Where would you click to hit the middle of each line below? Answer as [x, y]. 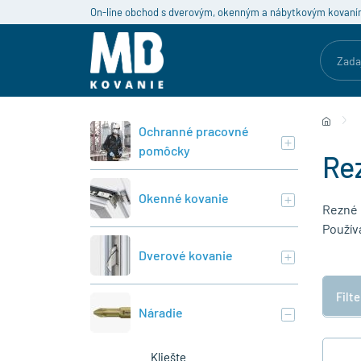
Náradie [161, 312]
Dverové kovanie [186, 255]
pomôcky [164, 150]
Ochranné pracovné [194, 131]
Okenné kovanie [184, 198]
